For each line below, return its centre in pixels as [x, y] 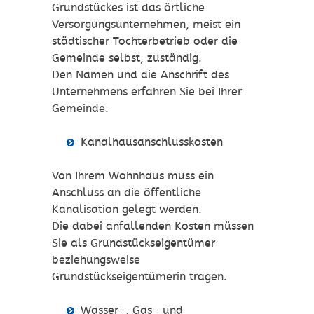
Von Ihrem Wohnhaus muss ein [133, 176]
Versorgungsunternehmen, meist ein [146, 25]
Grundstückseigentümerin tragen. [139, 277]
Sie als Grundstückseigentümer [134, 243]
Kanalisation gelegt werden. [127, 210]
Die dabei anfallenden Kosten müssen [153, 226]
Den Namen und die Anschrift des [141, 75]
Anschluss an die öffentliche [127, 193]
